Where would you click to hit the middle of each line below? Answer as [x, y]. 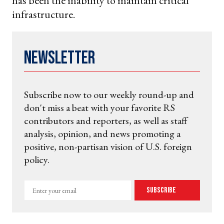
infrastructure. [43, 14]
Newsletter [59, 58]
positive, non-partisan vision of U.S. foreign [108, 147]
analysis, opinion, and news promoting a [102, 134]
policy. [37, 160]
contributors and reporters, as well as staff [106, 121]
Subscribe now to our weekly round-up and [109, 95]
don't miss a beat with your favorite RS [99, 108]
